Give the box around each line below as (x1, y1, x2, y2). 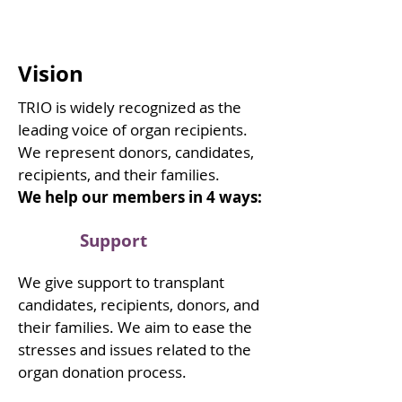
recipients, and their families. (18, 164, 220, 185)
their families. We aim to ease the (18, 317, 252, 337)
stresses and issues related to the (18, 339, 251, 360)
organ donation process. (18, 362, 190, 382)
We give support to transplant (18, 272, 224, 293)
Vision (18, 58, 83, 88)
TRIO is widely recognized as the (18, 97, 241, 118)
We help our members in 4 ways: (18, 187, 262, 207)
